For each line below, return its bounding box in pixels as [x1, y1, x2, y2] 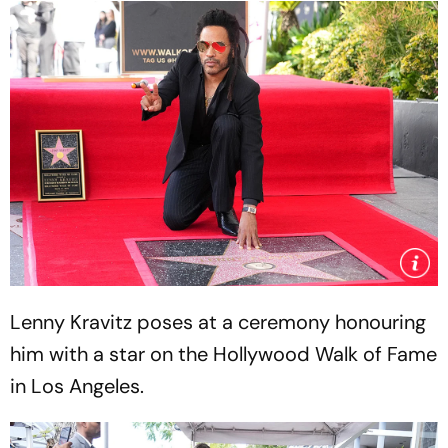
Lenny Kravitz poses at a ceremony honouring [10, 309, 426, 336]
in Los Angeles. [10, 373, 144, 400]
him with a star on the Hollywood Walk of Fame [10, 341, 437, 368]
